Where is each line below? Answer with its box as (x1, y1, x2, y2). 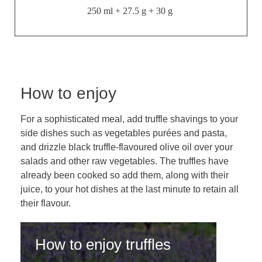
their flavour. (20, 198, 71, 208)
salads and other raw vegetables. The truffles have (20, 156, 229, 166)
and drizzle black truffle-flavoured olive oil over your (20, 142, 233, 152)
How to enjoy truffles (35, 235, 171, 253)
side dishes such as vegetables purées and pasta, (20, 127, 227, 138)
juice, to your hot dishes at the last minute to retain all (20, 184, 239, 194)
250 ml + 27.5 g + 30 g (87, 5, 175, 16)
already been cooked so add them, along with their (20, 170, 229, 180)
